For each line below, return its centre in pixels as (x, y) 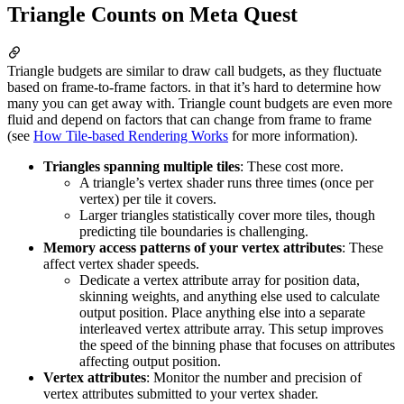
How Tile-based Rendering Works (131, 135)
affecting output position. (150, 361)
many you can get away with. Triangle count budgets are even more (200, 103)
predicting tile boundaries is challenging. (194, 231)
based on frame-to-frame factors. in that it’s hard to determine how (194, 87)
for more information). (293, 135)
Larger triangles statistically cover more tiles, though (227, 215)
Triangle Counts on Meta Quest (152, 15)
